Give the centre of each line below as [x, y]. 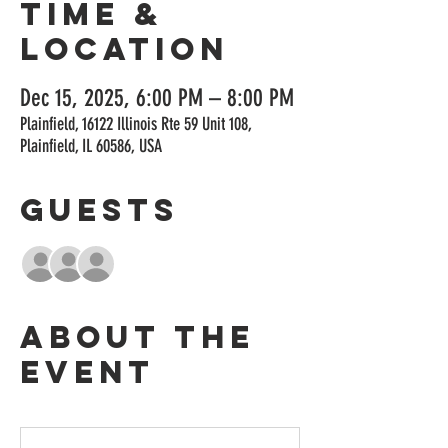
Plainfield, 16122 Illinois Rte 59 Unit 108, [136, 124]
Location [124, 49]
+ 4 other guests [184, 263]
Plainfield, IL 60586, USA [91, 146]
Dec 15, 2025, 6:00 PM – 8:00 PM [157, 98]
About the [137, 337]
